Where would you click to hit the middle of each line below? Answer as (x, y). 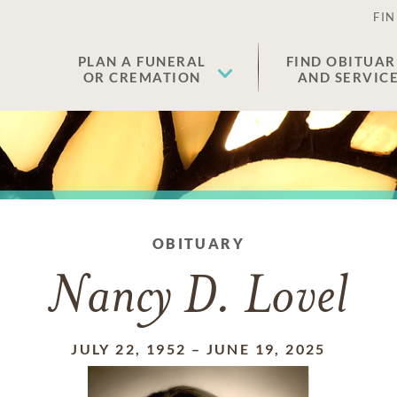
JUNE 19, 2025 (266, 349)
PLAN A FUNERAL (142, 61)
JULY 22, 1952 (129, 349)
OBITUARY (198, 243)
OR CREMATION (142, 77)
